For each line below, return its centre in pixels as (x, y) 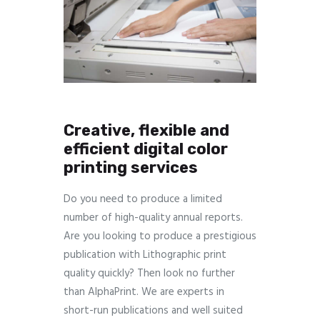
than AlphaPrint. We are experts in (144, 292)
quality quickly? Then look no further (149, 274)
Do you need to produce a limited (143, 200)
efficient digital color (146, 149)
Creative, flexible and (146, 131)
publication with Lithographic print (145, 255)
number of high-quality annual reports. (153, 218)
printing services (131, 168)
